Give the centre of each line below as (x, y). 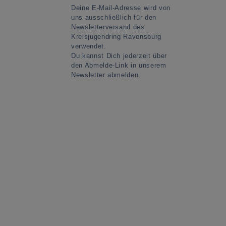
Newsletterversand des (108, 27)
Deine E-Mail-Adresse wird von (121, 8)
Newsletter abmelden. (106, 75)
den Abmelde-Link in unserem (119, 65)
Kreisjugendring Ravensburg (116, 36)
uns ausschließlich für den (114, 17)
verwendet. (89, 46)
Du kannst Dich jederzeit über (119, 55)
